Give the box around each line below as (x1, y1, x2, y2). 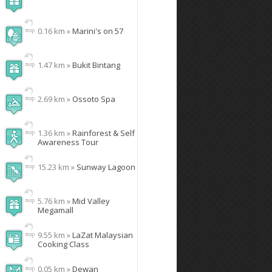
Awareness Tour (38, 137, 98, 148)
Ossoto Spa (72, 93, 115, 104)
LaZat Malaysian (72, 229, 133, 240)
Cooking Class (38, 239, 89, 250)
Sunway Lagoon (76, 161, 135, 172)
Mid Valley (72, 195, 110, 206)
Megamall (38, 205, 73, 216)
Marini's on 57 (72, 25, 123, 36)
